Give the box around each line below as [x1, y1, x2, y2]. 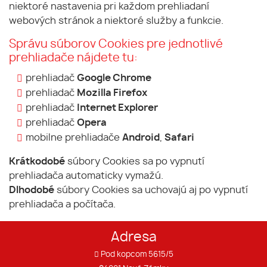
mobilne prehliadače [26, 133, 122, 142]
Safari [164, 133, 194, 142]
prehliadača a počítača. [9, 200, 116, 209]
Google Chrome [77, 73, 151, 83]
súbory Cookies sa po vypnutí [65, 157, 204, 166]
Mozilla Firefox [77, 88, 147, 98]
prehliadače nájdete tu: [9, 52, 138, 64]
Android [122, 133, 160, 142]
